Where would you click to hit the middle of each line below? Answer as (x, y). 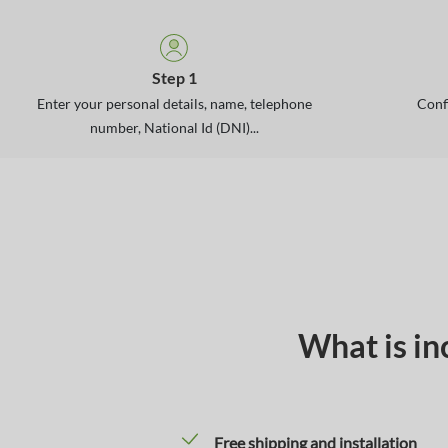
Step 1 (174, 77)
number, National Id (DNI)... (174, 127)
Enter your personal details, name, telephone (174, 103)
